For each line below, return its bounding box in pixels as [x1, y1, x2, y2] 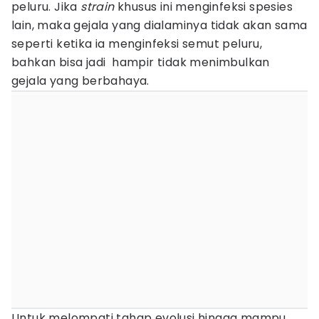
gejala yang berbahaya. [11, 73, 150, 89]
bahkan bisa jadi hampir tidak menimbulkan [11, 54, 270, 70]
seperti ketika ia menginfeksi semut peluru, [11, 36, 263, 52]
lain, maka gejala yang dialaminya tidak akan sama [11, 17, 308, 33]
